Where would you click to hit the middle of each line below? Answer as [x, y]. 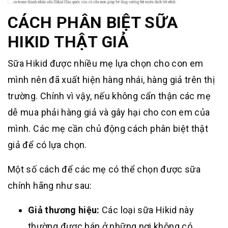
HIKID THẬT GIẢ [68, 42]
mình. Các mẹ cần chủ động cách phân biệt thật [108, 129]
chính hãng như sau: [50, 186]
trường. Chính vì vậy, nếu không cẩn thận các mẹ [109, 96]
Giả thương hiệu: [64, 210]
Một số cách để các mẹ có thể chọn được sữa [104, 169]
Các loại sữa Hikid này [147, 210]
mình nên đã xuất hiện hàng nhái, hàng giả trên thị [111, 80]
